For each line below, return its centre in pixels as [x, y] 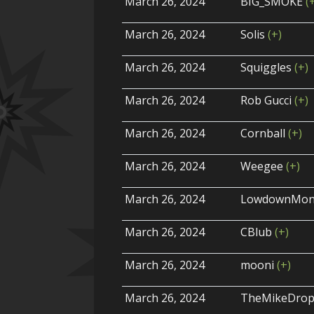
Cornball [265, 134]
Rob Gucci [268, 101]
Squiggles [268, 68]
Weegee [264, 166]
